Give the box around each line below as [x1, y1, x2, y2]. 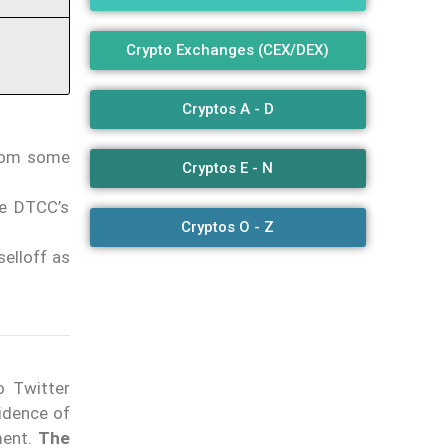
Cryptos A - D [181, 100, 274, 119]
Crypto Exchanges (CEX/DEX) [126, 41, 330, 60]
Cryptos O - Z [181, 218, 275, 237]
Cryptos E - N [182, 159, 274, 178]
